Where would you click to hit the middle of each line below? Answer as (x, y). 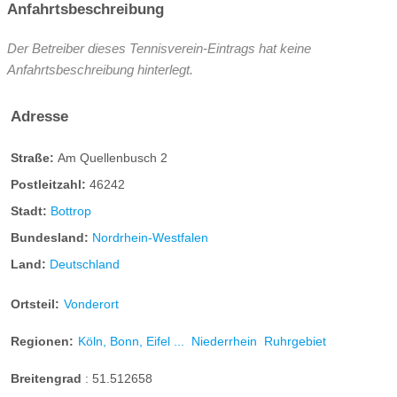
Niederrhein (224, 342)
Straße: (34, 157)
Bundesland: (51, 238)
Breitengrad (48, 379)
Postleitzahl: (50, 184)
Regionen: (42, 342)
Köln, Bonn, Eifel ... (131, 342)
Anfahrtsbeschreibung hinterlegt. (100, 70)
